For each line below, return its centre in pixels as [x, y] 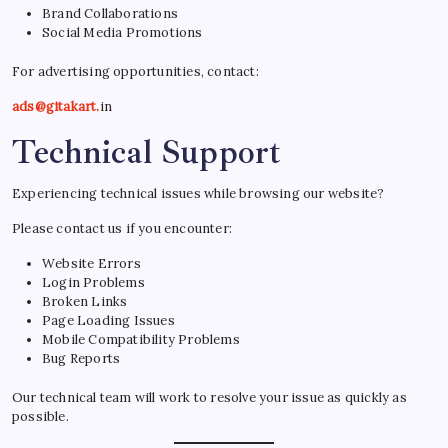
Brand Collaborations [110, 13]
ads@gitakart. [56, 106]
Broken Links [85, 301]
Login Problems [93, 282]
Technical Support [147, 151]
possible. [40, 416]
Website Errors [91, 263]
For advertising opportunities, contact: [135, 71]
